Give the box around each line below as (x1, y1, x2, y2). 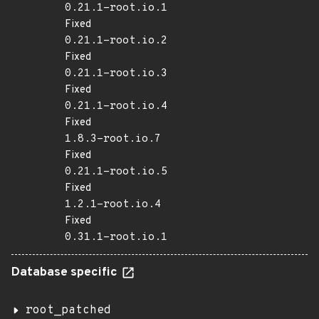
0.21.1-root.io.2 (65, 34, 167, 48)
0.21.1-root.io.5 (65, 165, 167, 179)
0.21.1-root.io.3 (65, 67, 167, 80)
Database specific (11, 265, 120, 281)
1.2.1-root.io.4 (65, 198, 161, 211)
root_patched (26, 303, 111, 318)
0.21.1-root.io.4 (65, 100, 167, 113)
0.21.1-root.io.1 (65, 1, 167, 15)
